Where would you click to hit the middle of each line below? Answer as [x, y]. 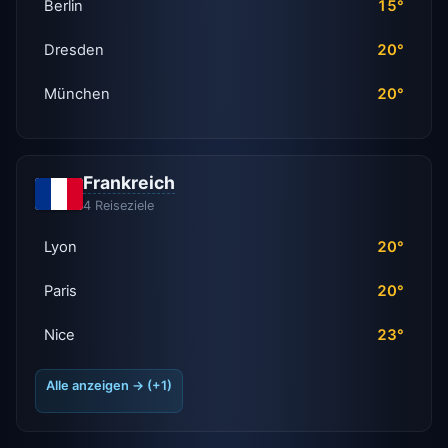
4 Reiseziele [118, 205]
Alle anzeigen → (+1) [108, 385]
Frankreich [128, 183]
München [77, 93]
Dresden [74, 49]
